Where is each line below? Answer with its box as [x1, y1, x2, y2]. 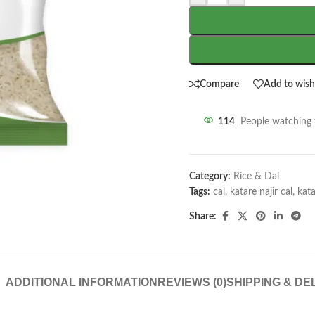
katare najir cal [230, 187, 292, 197]
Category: [189, 172, 231, 181]
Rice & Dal [233, 172, 279, 181]
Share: [189, 212, 217, 221]
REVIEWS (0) [157, 276, 226, 288]
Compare [200, 79, 239, 89]
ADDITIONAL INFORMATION [6, 276, 157, 288]
